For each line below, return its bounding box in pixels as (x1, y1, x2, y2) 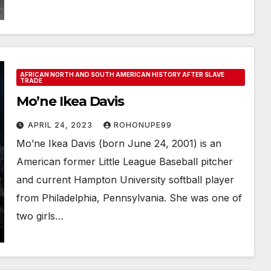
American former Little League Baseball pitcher (16, 155, 233, 168)
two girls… (16, 210, 64, 222)
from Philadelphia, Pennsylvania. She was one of (16, 192, 242, 204)
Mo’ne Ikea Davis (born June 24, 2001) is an (16, 137, 221, 149)
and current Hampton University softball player (16, 174, 234, 186)
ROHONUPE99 (113, 120, 172, 129)
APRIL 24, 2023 (27, 120, 95, 129)
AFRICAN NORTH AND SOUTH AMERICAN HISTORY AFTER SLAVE (19, 71, 224, 78)
